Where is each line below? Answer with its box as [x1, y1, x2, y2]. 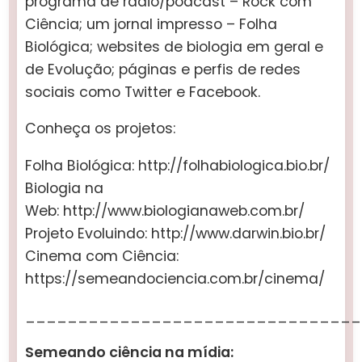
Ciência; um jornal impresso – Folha [25, 14, 278, 34]
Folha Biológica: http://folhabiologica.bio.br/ [25, 155, 330, 175]
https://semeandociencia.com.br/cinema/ [25, 268, 326, 288]
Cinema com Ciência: [25, 246, 179, 266]
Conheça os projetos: [25, 119, 176, 139]
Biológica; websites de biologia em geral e [25, 36, 324, 57]
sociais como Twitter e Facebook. [25, 82, 261, 102]
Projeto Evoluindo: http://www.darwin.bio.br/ [25, 223, 326, 243]
